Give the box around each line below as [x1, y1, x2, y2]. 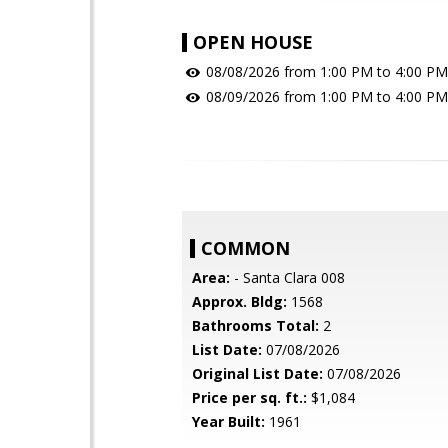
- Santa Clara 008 [230, 268, 345, 287]
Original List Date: [192, 364, 323, 383]
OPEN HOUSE [193, 30, 313, 54]
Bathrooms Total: [192, 316, 319, 335]
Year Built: [192, 412, 265, 431]
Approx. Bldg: [192, 292, 287, 311]
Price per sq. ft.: [192, 388, 307, 407]
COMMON [201, 236, 290, 260]
